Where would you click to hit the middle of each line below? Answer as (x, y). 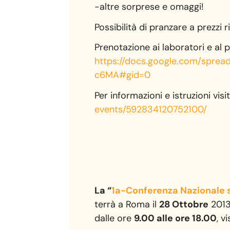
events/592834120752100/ (151, 109)
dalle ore (114, 218)
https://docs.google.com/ (148, 61)
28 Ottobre (184, 205)
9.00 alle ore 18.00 (176, 218)
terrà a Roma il (127, 205)
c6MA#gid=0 (123, 75)
